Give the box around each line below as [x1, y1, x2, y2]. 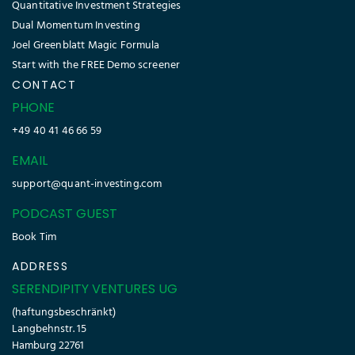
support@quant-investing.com [12, 175, 162, 194]
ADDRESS [12, 258, 69, 275]
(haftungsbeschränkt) [12, 303, 116, 323]
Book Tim [12, 228, 57, 247]
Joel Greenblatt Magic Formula [12, 36, 160, 55]
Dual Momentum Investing [12, 17, 140, 36]
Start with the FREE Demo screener [12, 56, 181, 75]
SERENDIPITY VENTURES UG [12, 280, 177, 299]
